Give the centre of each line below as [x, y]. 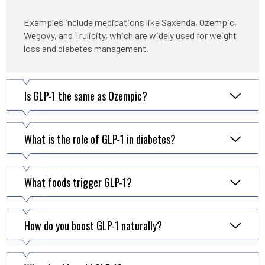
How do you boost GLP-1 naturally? [93, 225]
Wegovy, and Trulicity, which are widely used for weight [130, 35]
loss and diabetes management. [86, 49]
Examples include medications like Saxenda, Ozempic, [130, 22]
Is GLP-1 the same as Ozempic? [86, 96]
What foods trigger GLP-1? [78, 182]
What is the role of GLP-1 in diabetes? [100, 139]
